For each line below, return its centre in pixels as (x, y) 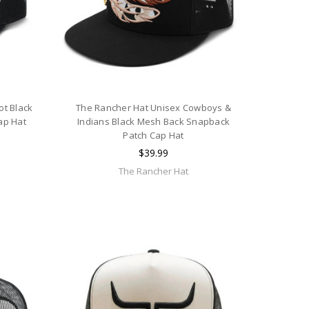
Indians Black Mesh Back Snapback (154, 122)
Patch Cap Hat (153, 136)
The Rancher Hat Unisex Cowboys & (154, 108)
